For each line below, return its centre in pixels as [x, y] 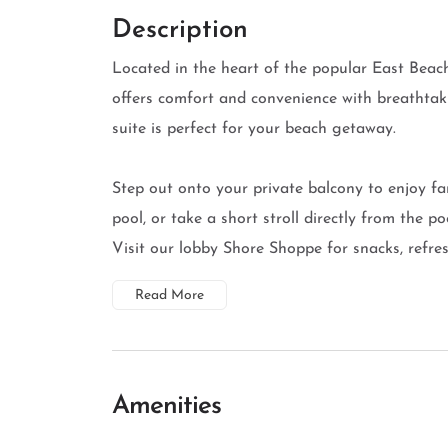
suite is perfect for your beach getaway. [254, 129]
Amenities [166, 406]
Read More [169, 295]
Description [180, 30]
